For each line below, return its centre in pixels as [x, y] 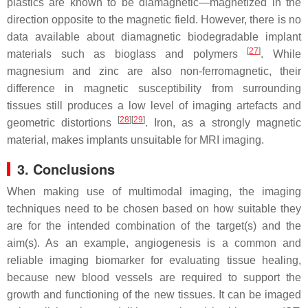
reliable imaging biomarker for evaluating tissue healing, [154, 260]
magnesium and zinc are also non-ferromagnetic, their [154, 71]
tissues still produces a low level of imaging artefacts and [154, 106]
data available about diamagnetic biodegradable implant [154, 37]
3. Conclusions [66, 169]
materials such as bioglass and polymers [127, 54]
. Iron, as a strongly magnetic [223, 123]
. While [281, 54]
